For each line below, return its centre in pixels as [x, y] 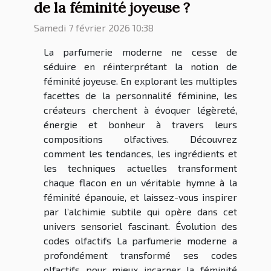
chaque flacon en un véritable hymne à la [140, 183]
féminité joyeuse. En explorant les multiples [140, 81]
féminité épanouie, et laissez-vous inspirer [140, 197]
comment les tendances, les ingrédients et [140, 154]
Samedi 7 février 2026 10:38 [94, 28]
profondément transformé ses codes [140, 255]
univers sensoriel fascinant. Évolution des [140, 226]
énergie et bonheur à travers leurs [140, 125]
